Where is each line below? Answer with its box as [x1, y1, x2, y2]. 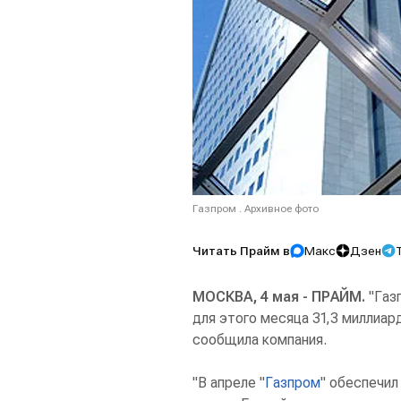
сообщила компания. [192, 331, 327, 348]
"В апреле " [192, 374, 265, 391]
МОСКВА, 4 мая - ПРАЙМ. [192, 288, 365, 305]
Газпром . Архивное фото [192, 202, 319, 215]
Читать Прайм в [192, 243, 290, 258]
